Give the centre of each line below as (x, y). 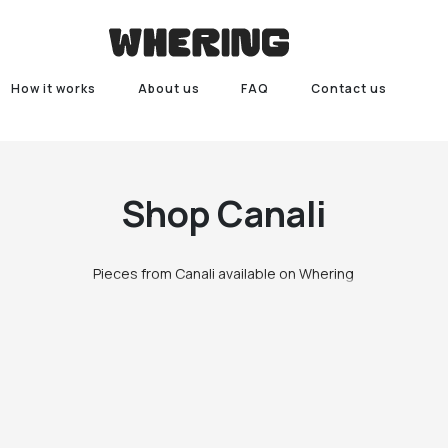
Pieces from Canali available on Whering (224, 273)
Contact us (349, 88)
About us (168, 88)
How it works (53, 88)
